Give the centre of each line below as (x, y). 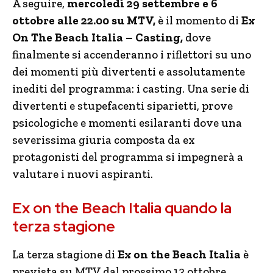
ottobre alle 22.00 (62, 20)
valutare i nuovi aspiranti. (83, 174)
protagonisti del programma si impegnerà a (128, 157)
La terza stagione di (65, 254)
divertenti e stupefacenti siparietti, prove (122, 106)
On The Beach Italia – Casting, (99, 37)
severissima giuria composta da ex (104, 140)
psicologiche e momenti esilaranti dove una (127, 123)
